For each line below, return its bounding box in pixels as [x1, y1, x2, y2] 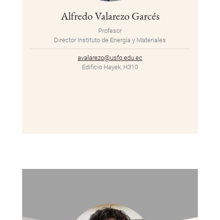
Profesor [98, 27, 122, 35]
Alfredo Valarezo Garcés [60, 9, 160, 23]
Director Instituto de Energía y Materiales [54, 36, 166, 44]
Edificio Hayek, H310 [82, 63, 138, 71]
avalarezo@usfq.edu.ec [78, 54, 142, 62]
